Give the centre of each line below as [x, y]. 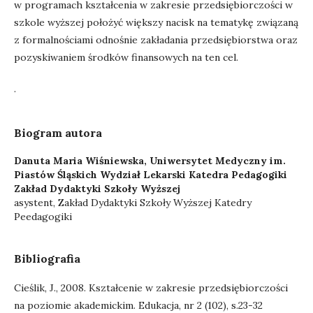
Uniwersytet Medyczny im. [218, 161]
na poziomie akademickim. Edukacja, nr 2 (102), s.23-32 [138, 305]
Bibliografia [47, 259]
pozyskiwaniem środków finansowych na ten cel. [126, 57]
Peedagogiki [43, 217]
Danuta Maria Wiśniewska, [82, 161]
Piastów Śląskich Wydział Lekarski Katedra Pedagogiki [151, 175]
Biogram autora [58, 133]
